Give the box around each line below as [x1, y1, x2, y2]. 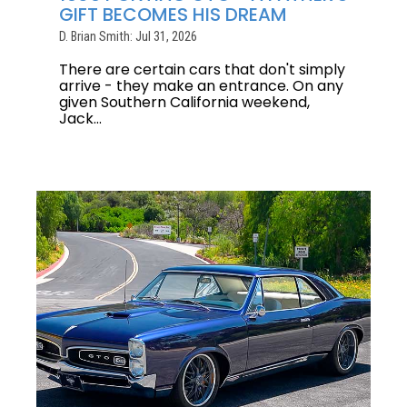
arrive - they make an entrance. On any [59, 75, 343, 97]
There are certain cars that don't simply [59, 59, 345, 81]
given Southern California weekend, [59, 92, 310, 114]
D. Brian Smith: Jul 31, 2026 [59, 29, 197, 45]
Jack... [59, 108, 102, 130]
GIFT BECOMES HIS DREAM [59, 2, 287, 28]
